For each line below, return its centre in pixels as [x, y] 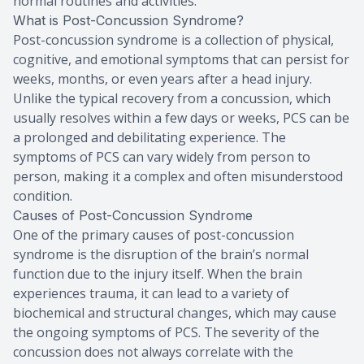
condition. [43, 196]
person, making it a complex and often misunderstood [178, 177]
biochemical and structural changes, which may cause [175, 313]
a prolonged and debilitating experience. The [149, 138]
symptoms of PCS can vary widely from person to [162, 157]
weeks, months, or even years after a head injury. [162, 79]
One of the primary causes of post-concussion [154, 235]
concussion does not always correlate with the [153, 352]
